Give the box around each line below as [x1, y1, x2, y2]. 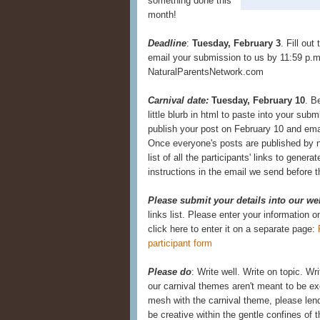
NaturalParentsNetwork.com [148, 66, 264, 77]
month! [148, 9, 176, 20]
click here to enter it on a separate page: [148, 224, 318, 234]
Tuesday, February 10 [211, 95, 305, 106]
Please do [148, 266, 191, 277]
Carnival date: [148, 95, 209, 106]
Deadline [148, 38, 186, 49]
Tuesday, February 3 [192, 38, 281, 49]
